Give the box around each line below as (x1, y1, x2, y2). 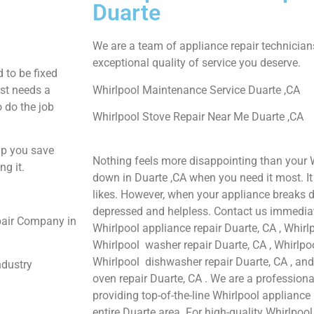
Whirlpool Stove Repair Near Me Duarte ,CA (93, 110, 303, 124)
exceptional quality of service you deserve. (93, 56, 301, 70)
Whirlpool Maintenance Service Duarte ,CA (93, 83, 300, 97)
